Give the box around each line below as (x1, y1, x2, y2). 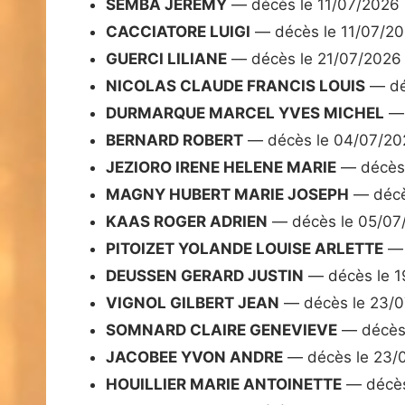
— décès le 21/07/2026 (227, 50, 401, 69)
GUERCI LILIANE (106, 50, 227, 69)
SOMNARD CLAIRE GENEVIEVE (106, 321, 337, 340)
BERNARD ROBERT (106, 131, 243, 150)
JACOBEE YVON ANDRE (106, 348, 283, 367)
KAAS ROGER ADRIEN (106, 212, 268, 231)
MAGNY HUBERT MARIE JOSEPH (106, 185, 349, 204)
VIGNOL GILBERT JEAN (106, 294, 279, 313)
